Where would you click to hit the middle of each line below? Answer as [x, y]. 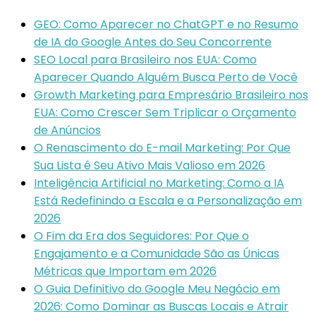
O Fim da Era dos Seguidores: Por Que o [141, 236]
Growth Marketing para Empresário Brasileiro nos [171, 95]
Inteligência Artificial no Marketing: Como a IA [159, 183]
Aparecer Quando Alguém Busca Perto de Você [166, 77]
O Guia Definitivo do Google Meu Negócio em [157, 288]
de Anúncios [67, 130]
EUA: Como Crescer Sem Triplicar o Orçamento [165, 112]
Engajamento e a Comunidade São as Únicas [157, 253]
